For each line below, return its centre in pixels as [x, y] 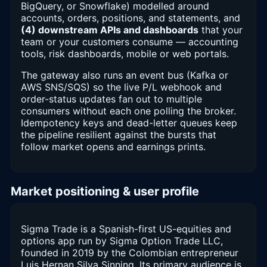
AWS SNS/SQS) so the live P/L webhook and [121, 87]
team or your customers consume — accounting [130, 41]
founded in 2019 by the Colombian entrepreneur [130, 252]
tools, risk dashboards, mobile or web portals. [125, 53]
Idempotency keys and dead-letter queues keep [129, 122]
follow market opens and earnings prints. [113, 146]
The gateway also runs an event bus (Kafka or [125, 75]
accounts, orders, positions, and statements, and [131, 18]
